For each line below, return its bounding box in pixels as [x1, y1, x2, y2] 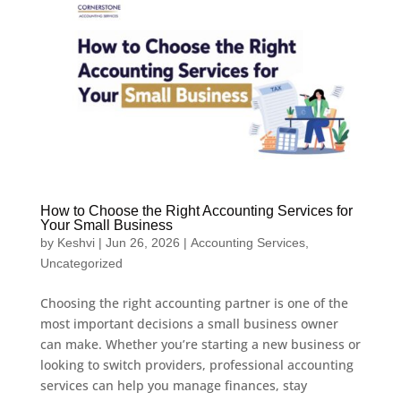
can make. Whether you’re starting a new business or [39, 336, 361, 354]
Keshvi [56, 235, 95, 251]
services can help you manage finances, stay [39, 377, 307, 395]
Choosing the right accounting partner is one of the [39, 294, 348, 312]
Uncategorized [39, 256, 123, 271]
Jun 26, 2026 [105, 235, 180, 251]
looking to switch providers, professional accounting [39, 356, 354, 374]
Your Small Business [39, 218, 173, 234]
